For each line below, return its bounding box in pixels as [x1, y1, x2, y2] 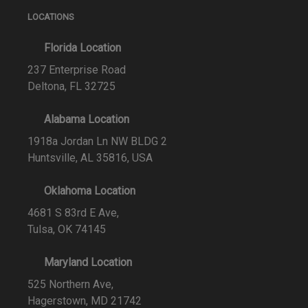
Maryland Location [44, 256, 132, 269]
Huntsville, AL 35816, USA [27, 151, 153, 164]
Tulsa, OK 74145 [27, 223, 106, 236]
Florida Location [44, 41, 121, 54]
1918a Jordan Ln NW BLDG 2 [27, 135, 167, 148]
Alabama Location [44, 113, 129, 126]
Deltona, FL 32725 [27, 80, 115, 93]
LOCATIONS [27, 12, 74, 22]
